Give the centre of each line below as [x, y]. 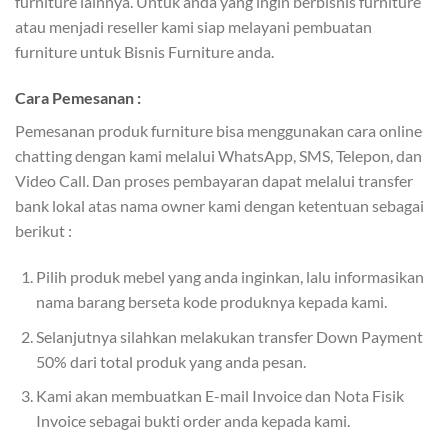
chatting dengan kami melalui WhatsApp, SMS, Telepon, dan [218, 156]
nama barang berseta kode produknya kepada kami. [211, 302]
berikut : [43, 231]
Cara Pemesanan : [78, 98]
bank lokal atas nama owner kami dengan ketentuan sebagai [219, 206]
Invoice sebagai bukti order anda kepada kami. [192, 421]
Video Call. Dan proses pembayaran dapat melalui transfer [214, 181]
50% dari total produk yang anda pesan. [170, 361]
